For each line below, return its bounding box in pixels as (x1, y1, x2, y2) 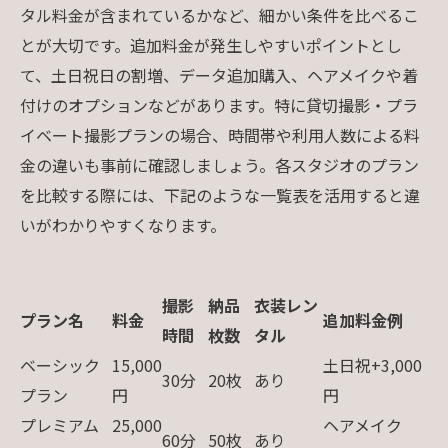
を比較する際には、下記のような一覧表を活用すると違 (20, 182, 420, 207)
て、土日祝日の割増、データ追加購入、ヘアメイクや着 (20, 62, 418, 87)
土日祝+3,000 (323, 352, 422, 377)
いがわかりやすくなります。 (20, 212, 226, 237)
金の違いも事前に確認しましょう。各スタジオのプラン (20, 152, 419, 177)
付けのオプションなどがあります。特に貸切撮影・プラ (20, 92, 418, 117)
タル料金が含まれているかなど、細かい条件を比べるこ (20, 2, 419, 27)
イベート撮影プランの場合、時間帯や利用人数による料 (20, 122, 420, 147)
